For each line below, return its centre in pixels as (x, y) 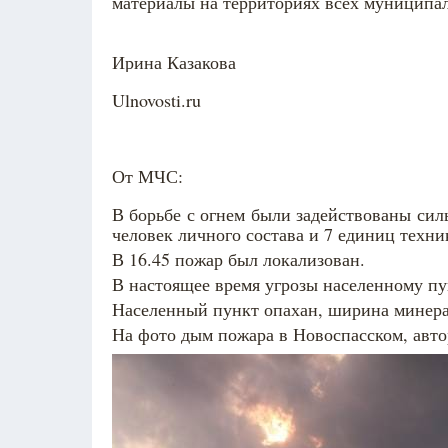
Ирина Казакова (174, 62)
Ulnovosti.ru (156, 100)
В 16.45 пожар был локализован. (238, 259)
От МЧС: (150, 176)
